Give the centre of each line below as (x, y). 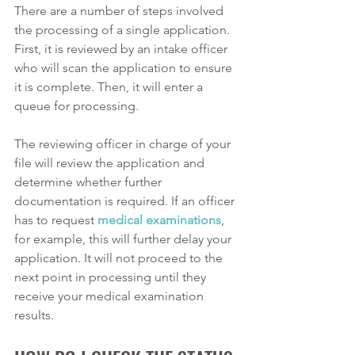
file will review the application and (111, 162)
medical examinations (159, 219)
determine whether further (90, 181)
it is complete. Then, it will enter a (110, 86)
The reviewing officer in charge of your (124, 143)
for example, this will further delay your (124, 239)
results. (36, 315)
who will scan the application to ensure (125, 67)
